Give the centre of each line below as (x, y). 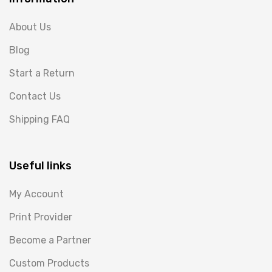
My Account (36, 194)
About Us (30, 27)
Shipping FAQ (39, 119)
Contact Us (35, 96)
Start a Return (42, 73)
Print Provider (41, 217)
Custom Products (49, 263)
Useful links (40, 165)
